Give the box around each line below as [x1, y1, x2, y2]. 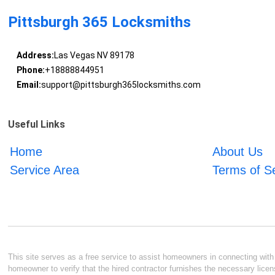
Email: [16, 80, 41, 90]
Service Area [10, 163, 80, 177]
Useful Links [8, 118, 66, 131]
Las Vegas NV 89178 [53, 50, 134, 60]
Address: [16, 50, 54, 60]
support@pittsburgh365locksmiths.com [41, 80, 201, 90]
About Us [212, 145, 263, 159]
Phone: [16, 65, 45, 75]
